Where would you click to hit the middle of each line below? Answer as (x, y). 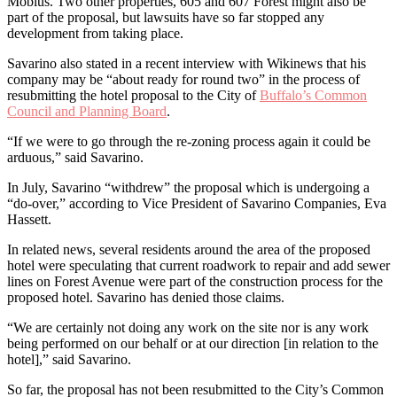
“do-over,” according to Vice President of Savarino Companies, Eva (197, 204)
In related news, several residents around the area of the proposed (189, 250)
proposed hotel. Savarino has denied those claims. (146, 298)
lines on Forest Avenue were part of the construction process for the (195, 282)
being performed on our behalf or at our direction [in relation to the (193, 344)
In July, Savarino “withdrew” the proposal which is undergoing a (188, 188)
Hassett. (29, 220)
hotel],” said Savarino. (69, 360)
